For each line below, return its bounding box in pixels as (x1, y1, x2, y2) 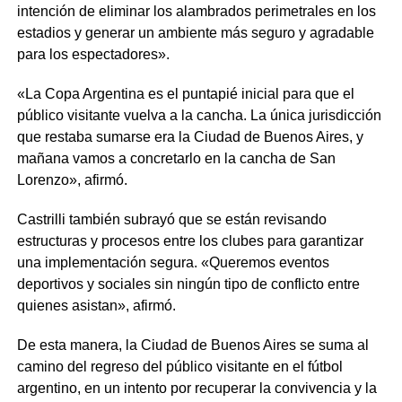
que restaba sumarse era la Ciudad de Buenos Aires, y (16, 128, 363, 144)
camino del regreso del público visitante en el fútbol (16, 358, 343, 374)
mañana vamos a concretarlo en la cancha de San (16, 150, 336, 166)
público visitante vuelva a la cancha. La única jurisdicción (16, 107, 381, 123)
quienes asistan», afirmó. (16, 297, 176, 313)
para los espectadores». (16, 46, 170, 62)
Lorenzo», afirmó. (16, 171, 127, 188)
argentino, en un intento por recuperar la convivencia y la (16, 380, 377, 396)
